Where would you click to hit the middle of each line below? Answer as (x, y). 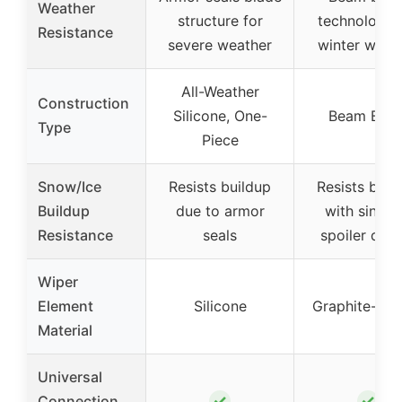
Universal (70, 376)
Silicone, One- (220, 115)
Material (65, 330)
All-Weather (220, 91)
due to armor (220, 210)
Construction (83, 103)
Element (66, 306)
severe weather (220, 44)
